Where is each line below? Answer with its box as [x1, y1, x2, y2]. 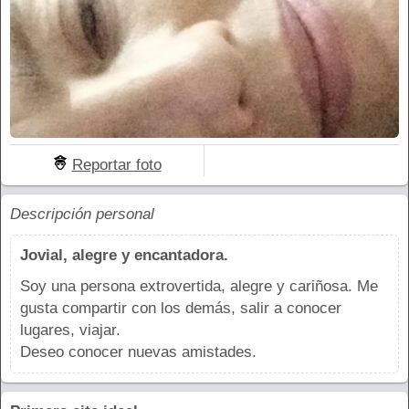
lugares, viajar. [20, 320, 121, 339]
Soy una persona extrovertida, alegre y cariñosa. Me [20, 277, 378, 295]
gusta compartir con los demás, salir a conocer [20, 299, 341, 317]
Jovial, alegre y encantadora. [20, 246, 228, 264]
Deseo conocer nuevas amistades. [20, 342, 257, 361]
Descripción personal [10, 204, 154, 223]
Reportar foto [71, 155, 162, 173]
